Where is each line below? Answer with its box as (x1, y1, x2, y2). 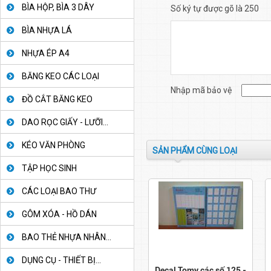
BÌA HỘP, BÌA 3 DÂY (22, 2, 94, 12)
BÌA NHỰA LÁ (22, 25, 72, 35)
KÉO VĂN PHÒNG (22, 140, 85, 150)
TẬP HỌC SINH (22, 163, 77, 173)
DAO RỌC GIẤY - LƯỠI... (22, 117, 108, 127)
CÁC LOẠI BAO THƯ (22, 186, 96, 196)
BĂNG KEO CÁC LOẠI (22, 71, 99, 81)
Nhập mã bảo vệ (171, 85, 233, 96)
